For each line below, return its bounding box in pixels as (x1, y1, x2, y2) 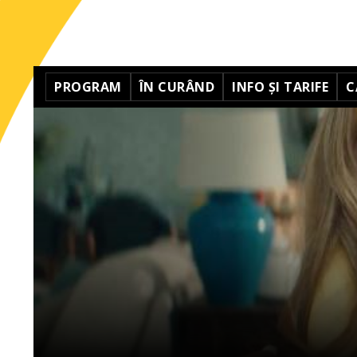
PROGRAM (54, 78, 122, 96)
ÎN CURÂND (139, 78, 214, 96)
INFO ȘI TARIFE (232, 78, 328, 96)
